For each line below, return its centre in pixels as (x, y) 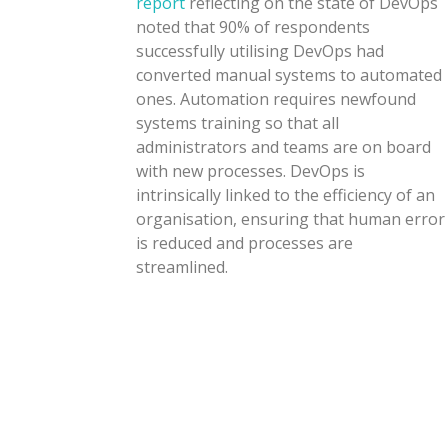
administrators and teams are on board (284, 147)
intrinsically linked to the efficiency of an (286, 195)
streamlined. (182, 267)
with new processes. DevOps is (251, 171)
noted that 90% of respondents (253, 27)
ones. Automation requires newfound (276, 99)
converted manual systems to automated (289, 75)
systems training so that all (238, 123)
